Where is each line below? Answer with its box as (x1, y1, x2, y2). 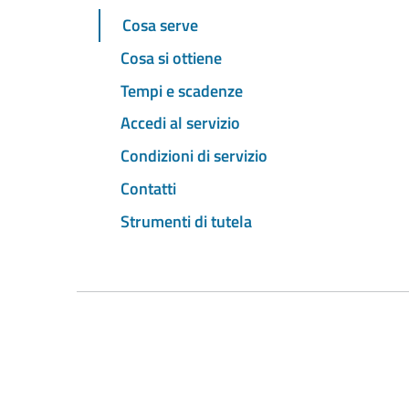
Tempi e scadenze (121, 78, 243, 103)
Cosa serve (122, 13, 198, 38)
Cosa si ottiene (121, 45, 222, 70)
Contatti (121, 175, 176, 201)
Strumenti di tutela (121, 208, 252, 234)
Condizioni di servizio (121, 143, 267, 169)
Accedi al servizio (121, 110, 240, 136)
